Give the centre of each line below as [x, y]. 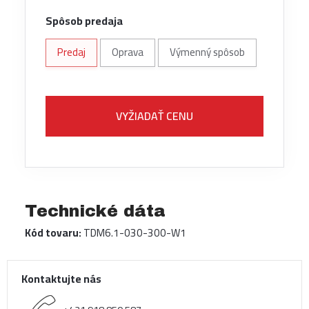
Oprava [127, 52]
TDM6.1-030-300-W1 [134, 233]
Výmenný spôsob [207, 52]
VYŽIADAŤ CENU [154, 116]
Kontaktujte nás [61, 279]
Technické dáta [95, 211]
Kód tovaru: [53, 233]
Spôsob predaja [84, 20]
